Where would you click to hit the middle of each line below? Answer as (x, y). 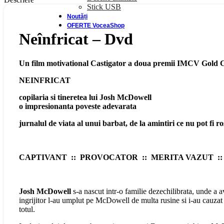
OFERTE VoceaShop (96, 25)
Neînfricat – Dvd (76, 39)
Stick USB (104, 7)
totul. (27, 209)
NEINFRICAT (45, 80)
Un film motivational (55, 63)
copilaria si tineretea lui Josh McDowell (85, 97)
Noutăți (77, 16)
